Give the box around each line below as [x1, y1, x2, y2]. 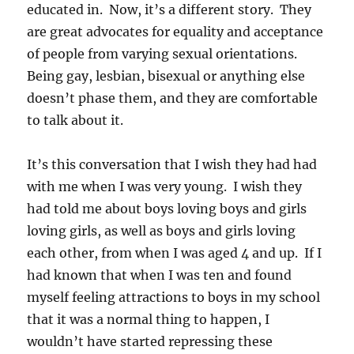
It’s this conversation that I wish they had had [27, 156, 318, 172]
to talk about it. [27, 111, 124, 128]
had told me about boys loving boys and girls [27, 200, 307, 217]
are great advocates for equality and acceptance [27, 23, 324, 40]
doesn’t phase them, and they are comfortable [27, 89, 318, 106]
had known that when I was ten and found [27, 266, 292, 283]
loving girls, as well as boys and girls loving [27, 222, 296, 239]
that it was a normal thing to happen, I [27, 311, 270, 327]
